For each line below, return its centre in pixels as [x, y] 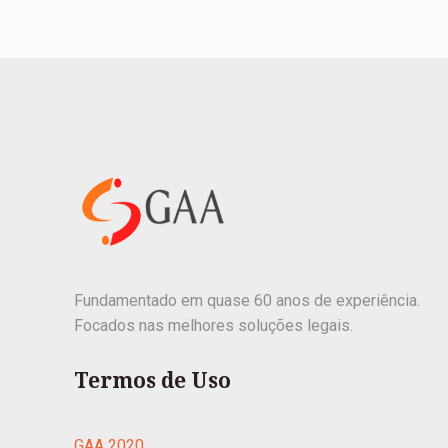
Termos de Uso [153, 380]
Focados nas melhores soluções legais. [214, 325]
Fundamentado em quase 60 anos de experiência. [247, 300]
